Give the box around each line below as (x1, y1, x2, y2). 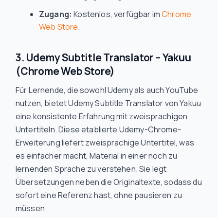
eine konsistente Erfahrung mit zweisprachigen (16, 111, 188, 122)
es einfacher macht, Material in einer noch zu (16, 150, 178, 161)
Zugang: (39, 9, 73, 19)
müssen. (16, 203, 47, 214)
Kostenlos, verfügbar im (72, 9, 162, 19)
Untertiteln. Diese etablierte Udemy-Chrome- (16, 124, 181, 135)
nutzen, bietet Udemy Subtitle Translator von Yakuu (16, 98, 201, 109)
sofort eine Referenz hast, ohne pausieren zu (16, 190, 182, 200)
